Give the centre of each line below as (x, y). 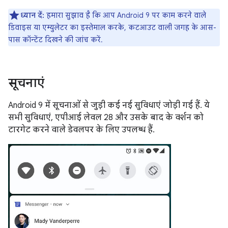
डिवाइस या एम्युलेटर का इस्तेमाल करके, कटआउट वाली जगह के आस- (112, 27)
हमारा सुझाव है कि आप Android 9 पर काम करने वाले (125, 15)
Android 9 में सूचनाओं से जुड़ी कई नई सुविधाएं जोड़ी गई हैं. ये (109, 105)
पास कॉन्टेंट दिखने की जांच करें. (55, 40)
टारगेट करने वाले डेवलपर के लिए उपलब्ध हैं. (81, 130)
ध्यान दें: (32, 15)
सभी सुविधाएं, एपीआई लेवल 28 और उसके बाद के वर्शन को (106, 118)
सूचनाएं (26, 83)
